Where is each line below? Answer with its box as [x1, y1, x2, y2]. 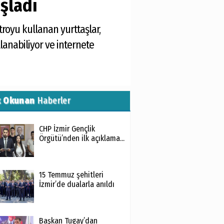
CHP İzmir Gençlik [38, 124, 95, 133]
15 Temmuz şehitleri [38, 170, 103, 179]
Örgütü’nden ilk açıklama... [38, 133, 124, 143]
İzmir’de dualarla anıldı [38, 179, 114, 189]
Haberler [34, 95, 71, 106]
